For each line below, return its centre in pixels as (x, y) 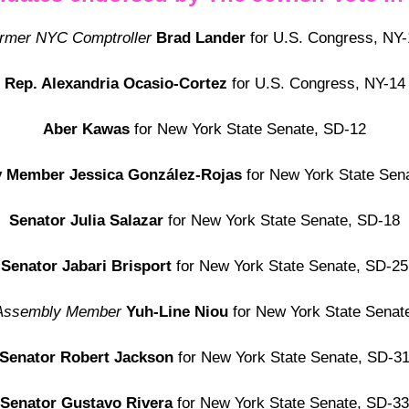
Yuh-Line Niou (175, 312)
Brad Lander (200, 38)
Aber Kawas (86, 129)
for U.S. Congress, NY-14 (318, 84)
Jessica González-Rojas (158, 175)
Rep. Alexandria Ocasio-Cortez (118, 84)
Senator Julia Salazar (86, 220)
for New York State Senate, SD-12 (248, 129)
